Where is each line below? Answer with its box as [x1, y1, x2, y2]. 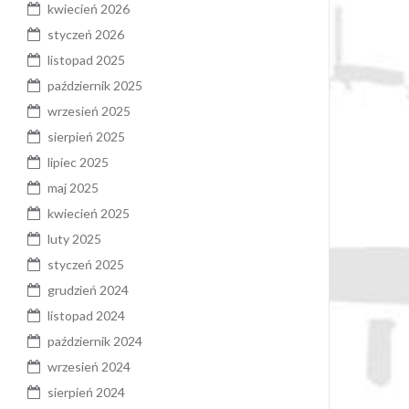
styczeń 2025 [47, 256, 124, 272]
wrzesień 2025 [47, 102, 131, 119]
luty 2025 [47, 230, 101, 246]
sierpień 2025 [47, 128, 125, 144]
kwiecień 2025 [47, 204, 130, 221]
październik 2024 [47, 332, 142, 349]
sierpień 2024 [47, 383, 125, 400]
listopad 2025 [47, 51, 125, 68]
